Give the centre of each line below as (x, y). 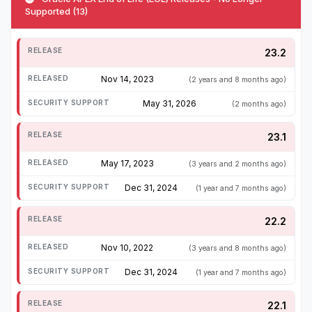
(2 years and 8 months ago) (237, 80)
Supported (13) (56, 11)
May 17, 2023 (127, 164)
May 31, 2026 (169, 104)
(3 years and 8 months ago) (237, 249)
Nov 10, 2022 (127, 248)
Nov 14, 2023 (127, 79)
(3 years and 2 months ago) (237, 164)
